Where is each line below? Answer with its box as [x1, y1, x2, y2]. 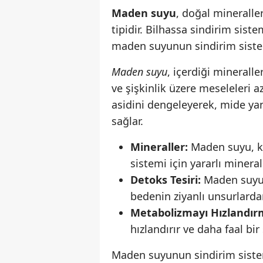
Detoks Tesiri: [130, 173, 201, 187]
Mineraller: [130, 140, 188, 154]
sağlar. [112, 114, 143, 129]
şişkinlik [126, 81, 166, 96]
